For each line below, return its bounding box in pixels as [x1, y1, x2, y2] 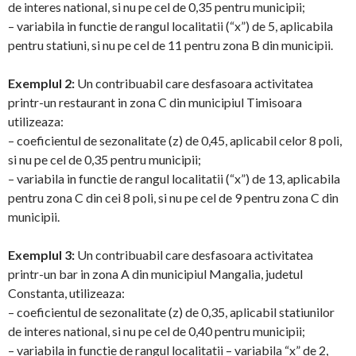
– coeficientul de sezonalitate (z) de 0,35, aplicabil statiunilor [8, 304, 335, 319]
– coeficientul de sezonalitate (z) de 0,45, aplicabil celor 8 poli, [8, 133, 342, 148]
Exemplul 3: [8, 247, 77, 262]
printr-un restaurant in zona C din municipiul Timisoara [8, 95, 302, 110]
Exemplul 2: [8, 75, 75, 91]
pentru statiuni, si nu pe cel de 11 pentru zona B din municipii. [8, 37, 333, 52]
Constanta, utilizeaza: [8, 285, 125, 300]
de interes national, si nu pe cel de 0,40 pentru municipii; [8, 323, 305, 339]
